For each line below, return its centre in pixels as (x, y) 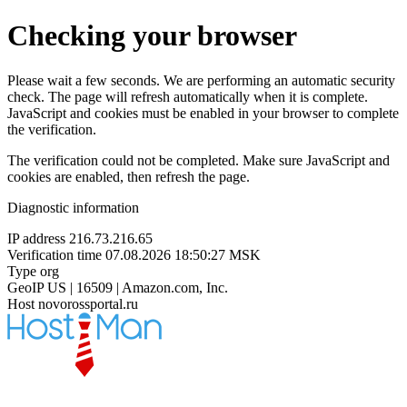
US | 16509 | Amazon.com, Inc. (138, 287)
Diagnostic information (73, 207)
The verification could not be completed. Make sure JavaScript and (199, 160)
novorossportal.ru (88, 303)
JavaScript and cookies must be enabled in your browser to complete (203, 113)
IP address (36, 238)
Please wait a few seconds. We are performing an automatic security (201, 80)
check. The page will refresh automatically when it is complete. (188, 96)
